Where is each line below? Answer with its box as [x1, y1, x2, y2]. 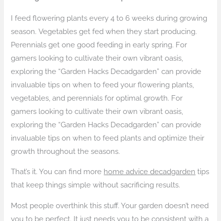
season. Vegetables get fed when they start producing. [11, 27, 197, 36]
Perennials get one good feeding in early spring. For [11, 40, 187, 49]
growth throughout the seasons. [11, 147, 120, 155]
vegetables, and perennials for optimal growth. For [11, 93, 183, 102]
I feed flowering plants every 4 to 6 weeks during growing [11, 13, 208, 22]
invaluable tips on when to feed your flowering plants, [11, 80, 194, 89]
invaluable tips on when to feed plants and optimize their [11, 133, 205, 142]
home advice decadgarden [104, 167, 196, 176]
